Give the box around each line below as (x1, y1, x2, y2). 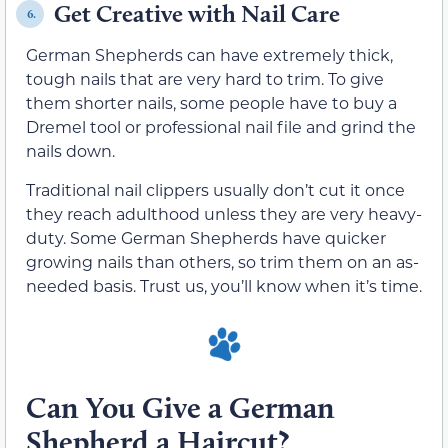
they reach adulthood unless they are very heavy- (26, 202, 422, 224)
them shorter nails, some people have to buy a (26, 92, 397, 114)
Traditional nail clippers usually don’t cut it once (26, 178, 405, 200)
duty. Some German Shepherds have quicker (26, 226, 386, 248)
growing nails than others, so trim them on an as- (26, 250, 419, 272)
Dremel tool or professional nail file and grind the (26, 116, 416, 138)
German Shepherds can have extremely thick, (26, 44, 393, 66)
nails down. (26, 140, 115, 162)
